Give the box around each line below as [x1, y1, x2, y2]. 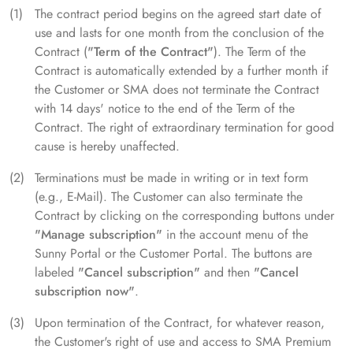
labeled [35, 263, 78, 282]
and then [200, 263, 254, 282]
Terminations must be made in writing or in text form [35, 169, 308, 188]
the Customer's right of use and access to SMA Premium [35, 333, 331, 351]
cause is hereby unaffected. [35, 137, 180, 156]
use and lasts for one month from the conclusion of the [35, 24, 324, 43]
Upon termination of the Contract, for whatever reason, [35, 314, 325, 333]
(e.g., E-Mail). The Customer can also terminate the [35, 188, 303, 206]
